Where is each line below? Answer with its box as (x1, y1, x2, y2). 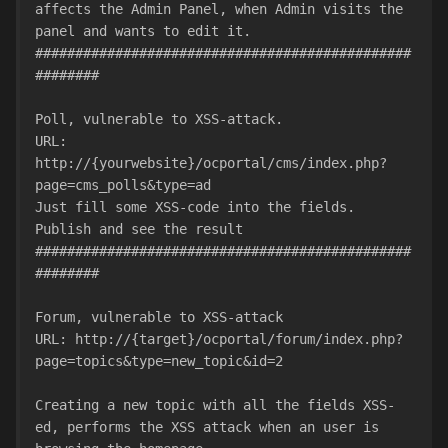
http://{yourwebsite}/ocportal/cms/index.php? (35, 155, 387, 171)
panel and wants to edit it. (35, 23, 251, 39)
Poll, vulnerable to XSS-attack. (35, 111, 283, 127)
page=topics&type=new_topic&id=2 (35, 353, 283, 369)
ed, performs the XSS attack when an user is (35, 419, 379, 435)
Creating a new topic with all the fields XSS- (35, 397, 395, 413)
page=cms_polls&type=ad (35, 177, 211, 193)
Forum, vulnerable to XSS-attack (35, 309, 283, 325)
